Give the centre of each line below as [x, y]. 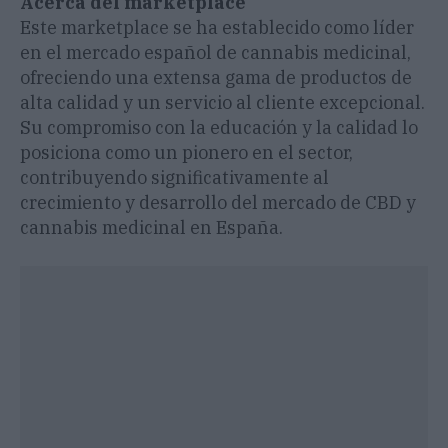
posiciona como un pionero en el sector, [186, 153]
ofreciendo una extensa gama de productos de [216, 78]
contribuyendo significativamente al [174, 178]
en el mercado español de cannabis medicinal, [215, 53]
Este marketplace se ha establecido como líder [217, 28]
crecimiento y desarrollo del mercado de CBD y [218, 203]
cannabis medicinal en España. [151, 228]
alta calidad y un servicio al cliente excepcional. [222, 103]
